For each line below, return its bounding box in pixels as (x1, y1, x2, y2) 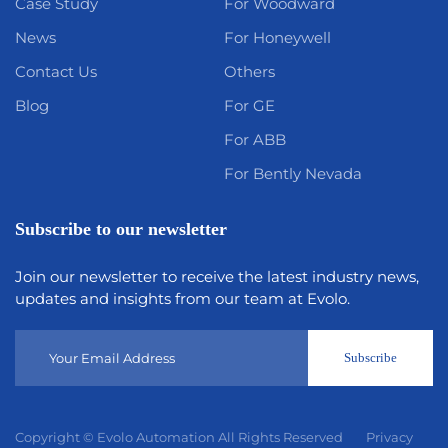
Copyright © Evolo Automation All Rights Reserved (15, 429, 346, 446)
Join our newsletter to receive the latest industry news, (15, 267, 419, 287)
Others (224, 62, 275, 82)
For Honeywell (224, 28, 331, 48)
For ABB (224, 130, 286, 150)
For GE (224, 96, 275, 116)
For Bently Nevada (224, 164, 362, 184)
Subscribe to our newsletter (15, 219, 227, 240)
